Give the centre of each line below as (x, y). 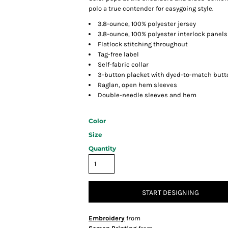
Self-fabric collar (123, 65)
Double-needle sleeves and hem (147, 95)
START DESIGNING (170, 192)
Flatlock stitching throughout (143, 44)
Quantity (102, 149)
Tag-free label (118, 54)
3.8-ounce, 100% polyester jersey (147, 24)
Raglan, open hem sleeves (137, 85)
